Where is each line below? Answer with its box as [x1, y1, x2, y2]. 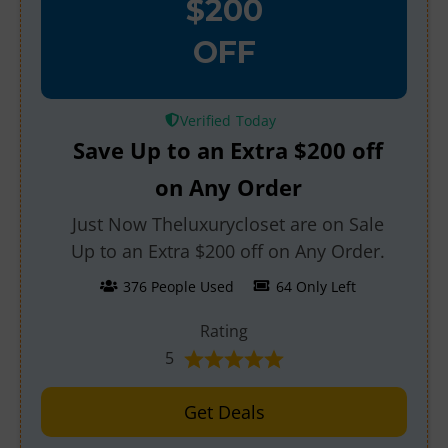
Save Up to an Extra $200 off [73, 135, 383, 165]
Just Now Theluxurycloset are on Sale [72, 212, 384, 236]
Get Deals [183, 400, 265, 424]
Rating [200, 320, 248, 342]
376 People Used [122, 277, 234, 296]
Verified [180, 111, 232, 130]
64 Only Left [275, 277, 356, 296]
